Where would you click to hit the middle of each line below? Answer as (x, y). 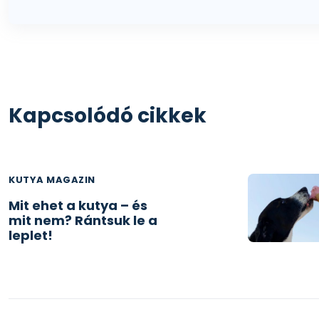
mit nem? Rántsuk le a (83, 220)
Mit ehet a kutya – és (78, 205)
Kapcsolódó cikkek (108, 116)
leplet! (31, 235)
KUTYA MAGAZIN (52, 180)
